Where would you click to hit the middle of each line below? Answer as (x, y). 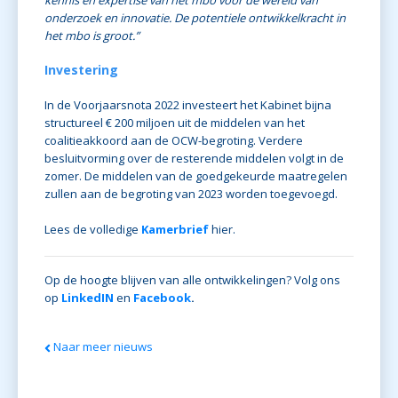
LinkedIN (88, 298)
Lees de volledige (93, 230)
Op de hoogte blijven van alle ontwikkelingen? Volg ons (192, 280)
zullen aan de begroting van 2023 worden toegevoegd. (191, 194)
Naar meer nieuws (102, 347)
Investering (81, 70)
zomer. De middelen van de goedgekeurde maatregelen (196, 176)
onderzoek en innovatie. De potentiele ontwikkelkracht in (195, 18)
